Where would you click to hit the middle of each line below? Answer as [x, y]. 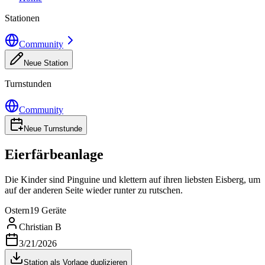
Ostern [17, 210]
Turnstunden [28, 83]
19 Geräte [48, 210]
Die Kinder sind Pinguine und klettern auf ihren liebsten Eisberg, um [132, 179]
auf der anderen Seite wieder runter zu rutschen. [94, 190]
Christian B [40, 227]
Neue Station [46, 63]
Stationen [22, 18]
